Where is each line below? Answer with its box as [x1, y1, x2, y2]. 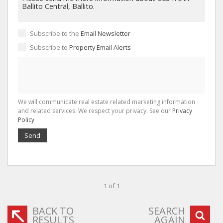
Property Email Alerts [69, 42, 131, 52]
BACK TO [32, 204, 74, 218]
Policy [18, 115, 34, 124]
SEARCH [148, 204, 185, 218]
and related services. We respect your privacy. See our [18, 106, 172, 115]
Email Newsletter [81, 28, 130, 38]
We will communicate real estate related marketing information [18, 97, 195, 106]
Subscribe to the [30, 28, 81, 38]
